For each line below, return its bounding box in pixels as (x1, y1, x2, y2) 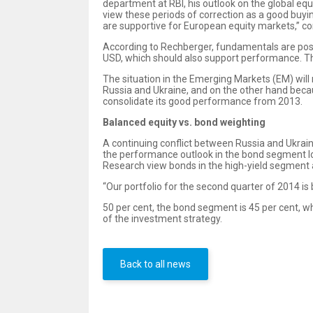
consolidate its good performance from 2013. (103, 95, 303, 107)
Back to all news (120, 258, 191, 270)
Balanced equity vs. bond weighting (103, 116, 265, 128)
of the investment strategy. (103, 212, 222, 224)
